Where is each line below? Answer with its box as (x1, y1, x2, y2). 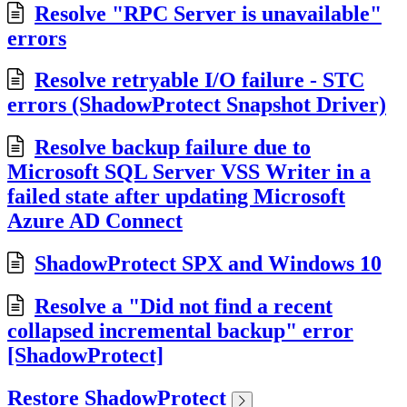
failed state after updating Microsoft (7, 184, 345, 209)
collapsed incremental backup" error (7, 319, 353, 343)
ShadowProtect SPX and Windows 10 (35, 252, 382, 276)
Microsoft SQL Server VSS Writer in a (7, 160, 371, 184)
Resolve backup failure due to (35, 135, 311, 160)
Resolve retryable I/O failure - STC (35, 68, 364, 93)
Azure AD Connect (7, 209, 183, 233)
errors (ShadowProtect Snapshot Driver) (7, 93, 386, 117)
